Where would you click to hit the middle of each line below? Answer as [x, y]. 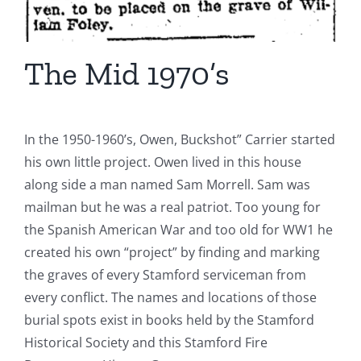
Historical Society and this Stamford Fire [146, 343]
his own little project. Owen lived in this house [163, 162]
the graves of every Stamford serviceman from [165, 275]
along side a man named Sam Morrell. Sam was [167, 185]
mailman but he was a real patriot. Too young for [172, 207]
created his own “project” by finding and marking [172, 253]
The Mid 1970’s [127, 74]
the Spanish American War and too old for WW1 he [178, 230]
